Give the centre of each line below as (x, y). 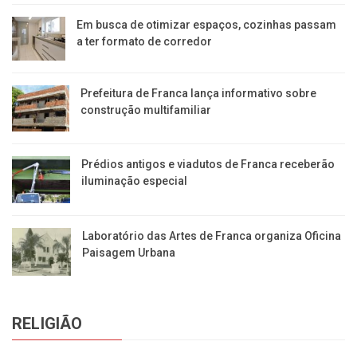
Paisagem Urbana (129, 253)
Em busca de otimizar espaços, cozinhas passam (207, 25)
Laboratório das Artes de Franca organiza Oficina (212, 236)
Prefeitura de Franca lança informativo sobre (198, 94)
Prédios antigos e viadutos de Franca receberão (208, 165)
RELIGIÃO (47, 324)
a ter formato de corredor (145, 42)
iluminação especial (134, 181)
